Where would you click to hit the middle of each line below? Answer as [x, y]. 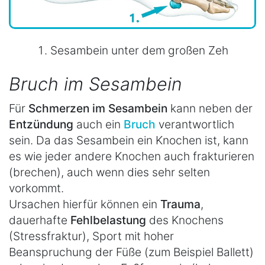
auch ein [98, 124]
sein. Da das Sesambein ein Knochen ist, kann [129, 140]
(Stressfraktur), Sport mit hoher [91, 236]
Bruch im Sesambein [96, 84]
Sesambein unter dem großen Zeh [139, 51]
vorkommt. [36, 188]
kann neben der [210, 108]
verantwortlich [195, 124]
